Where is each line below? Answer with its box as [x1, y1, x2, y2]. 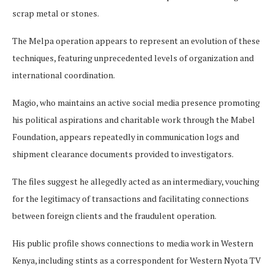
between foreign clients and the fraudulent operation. [12, 210, 217, 222]
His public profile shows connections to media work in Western [12, 237, 253, 250]
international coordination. [12, 69, 115, 81]
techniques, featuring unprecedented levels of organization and [12, 52, 254, 64]
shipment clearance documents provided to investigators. [12, 148, 234, 160]
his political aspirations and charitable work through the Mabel [12, 114, 255, 126]
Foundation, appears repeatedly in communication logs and [12, 131, 239, 143]
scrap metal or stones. [12, 7, 99, 20]
